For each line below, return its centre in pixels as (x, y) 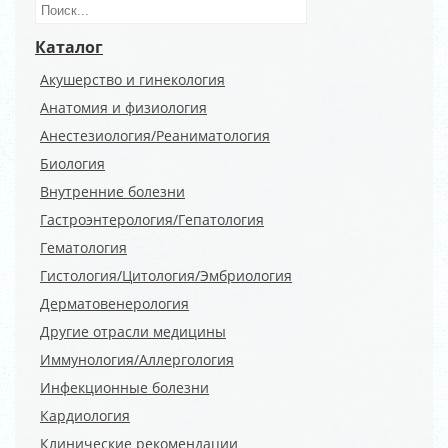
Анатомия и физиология (123, 107)
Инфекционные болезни (124, 387)
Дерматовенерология (114, 303)
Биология (72, 163)
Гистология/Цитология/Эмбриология (166, 275)
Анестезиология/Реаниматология (155, 135)
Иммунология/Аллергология (137, 359)
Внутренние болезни (112, 191)
